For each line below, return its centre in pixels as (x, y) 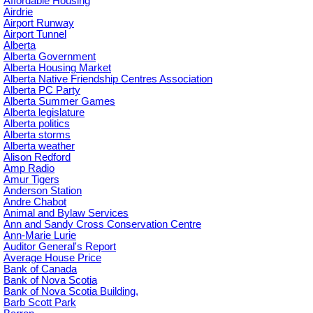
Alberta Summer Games (59, 102)
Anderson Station (43, 191)
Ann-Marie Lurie (40, 236)
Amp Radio (29, 169)
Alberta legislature (44, 113)
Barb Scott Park (40, 303)
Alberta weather (39, 146)
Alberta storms (37, 135)
